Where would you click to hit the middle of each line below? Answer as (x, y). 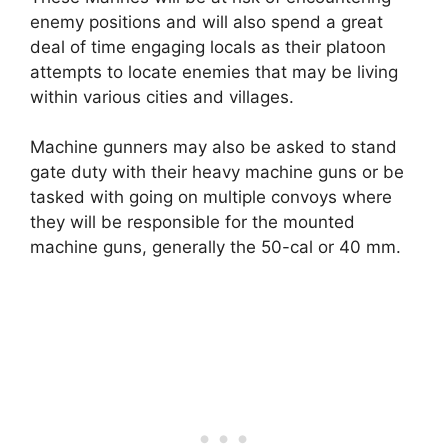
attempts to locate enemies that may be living (214, 71)
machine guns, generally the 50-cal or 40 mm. (215, 247)
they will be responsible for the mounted (192, 222)
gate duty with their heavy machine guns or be (217, 172)
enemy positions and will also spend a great (206, 21)
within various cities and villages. (162, 96)
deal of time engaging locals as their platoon (208, 46)
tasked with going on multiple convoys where (211, 197)
